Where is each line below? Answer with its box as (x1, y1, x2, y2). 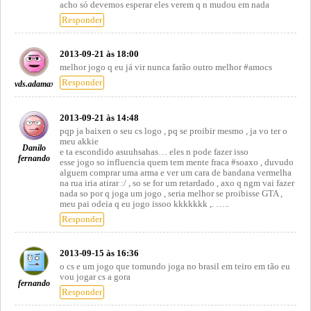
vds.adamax (15, 78, 55, 89)
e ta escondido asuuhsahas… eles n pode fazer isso (60, 146, 249, 157)
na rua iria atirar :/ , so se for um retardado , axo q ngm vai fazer (60, 178, 294, 188)
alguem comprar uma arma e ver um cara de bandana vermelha (60, 167, 292, 178)
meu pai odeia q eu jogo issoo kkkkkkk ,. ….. (60, 199, 229, 209)
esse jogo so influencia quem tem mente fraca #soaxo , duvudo (60, 157, 294, 167)
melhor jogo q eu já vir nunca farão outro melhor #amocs (60, 62, 272, 72)
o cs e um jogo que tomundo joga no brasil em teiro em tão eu (60, 261, 290, 271)
